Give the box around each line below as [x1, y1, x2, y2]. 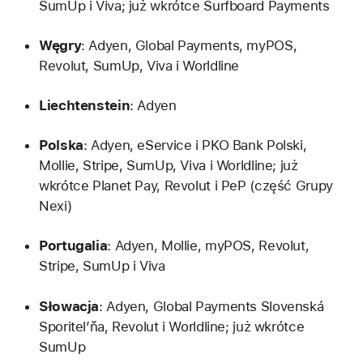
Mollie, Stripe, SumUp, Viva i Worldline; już [39, 157, 298, 174]
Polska [39, 137, 83, 154]
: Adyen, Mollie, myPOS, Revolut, [107, 237, 310, 254]
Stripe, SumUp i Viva [39, 258, 165, 275]
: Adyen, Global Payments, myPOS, [81, 36, 297, 53]
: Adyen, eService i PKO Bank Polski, [83, 137, 307, 154]
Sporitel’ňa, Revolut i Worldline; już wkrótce [39, 318, 305, 335]
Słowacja [39, 297, 100, 314]
